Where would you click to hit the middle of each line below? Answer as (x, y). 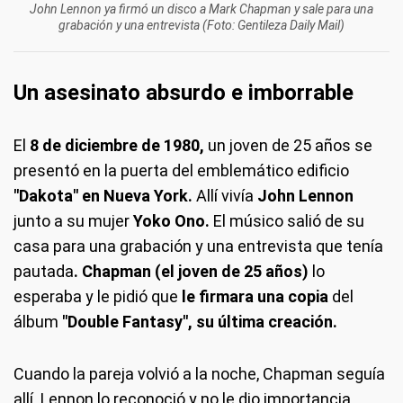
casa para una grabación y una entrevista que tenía (198, 246)
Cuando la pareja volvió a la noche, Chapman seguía (199, 374)
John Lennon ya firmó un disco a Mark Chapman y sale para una (201, 9)
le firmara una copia (255, 296)
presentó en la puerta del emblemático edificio (181, 170)
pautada (44, 271)
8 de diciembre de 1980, (117, 145)
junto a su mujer (72, 221)
